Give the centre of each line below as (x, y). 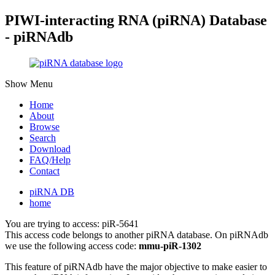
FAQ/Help (50, 160)
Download (50, 149)
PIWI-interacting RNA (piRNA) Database (136, 20)
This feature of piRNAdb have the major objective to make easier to (136, 266)
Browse (45, 126)
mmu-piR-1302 (170, 246)
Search (43, 137)
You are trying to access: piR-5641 (72, 223)
